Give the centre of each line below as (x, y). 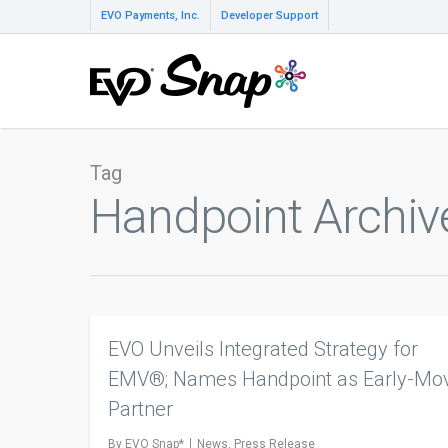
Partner (140, 409)
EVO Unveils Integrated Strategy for (263, 349)
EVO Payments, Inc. (150, 15)
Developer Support (269, 15)
